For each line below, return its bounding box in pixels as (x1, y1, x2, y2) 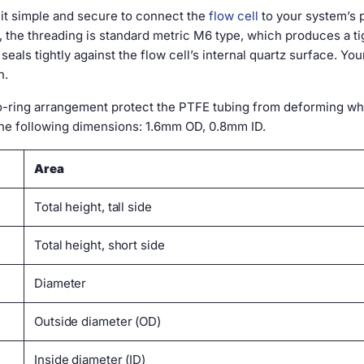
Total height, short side (34, 237, 165, 253)
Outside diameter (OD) (34, 314, 161, 329)
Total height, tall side (34, 199, 152, 214)
